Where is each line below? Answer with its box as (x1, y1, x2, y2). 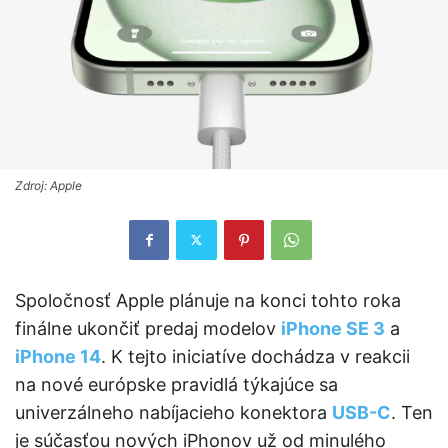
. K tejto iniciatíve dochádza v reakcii (101, 345, 410, 367)
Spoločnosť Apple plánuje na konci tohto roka (15, 289, 401, 311)
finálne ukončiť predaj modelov (15, 317, 281, 339)
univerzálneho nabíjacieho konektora (15, 401, 332, 423)
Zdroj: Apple (15, 177, 82, 193)
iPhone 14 (15, 345, 101, 367)
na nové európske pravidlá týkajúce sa (15, 373, 338, 395)
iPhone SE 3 (281, 317, 385, 339)
